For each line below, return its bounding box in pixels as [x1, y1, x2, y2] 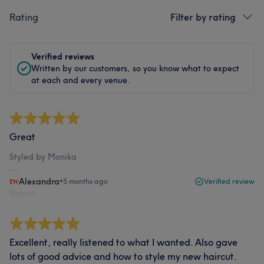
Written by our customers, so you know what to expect [31, 62, 239, 74]
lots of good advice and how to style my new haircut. [9, 250, 237, 262]
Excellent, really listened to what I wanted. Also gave [9, 236, 237, 248]
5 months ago [63, 176, 108, 186]
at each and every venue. [31, 74, 130, 85]
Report [9, 187, 35, 199]
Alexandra [19, 176, 60, 187]
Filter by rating [170, 11, 236, 23]
